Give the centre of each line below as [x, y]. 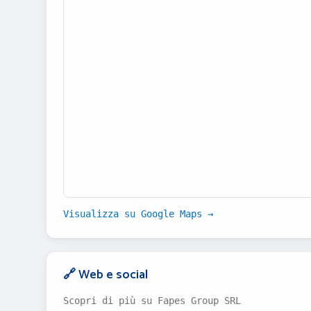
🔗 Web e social [106, 275]
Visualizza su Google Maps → [138, 214]
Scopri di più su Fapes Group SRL [152, 301]
